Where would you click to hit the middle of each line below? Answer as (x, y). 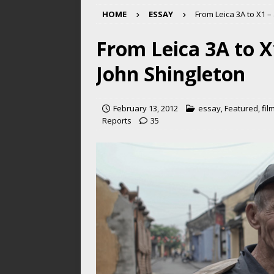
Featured (241, 108)
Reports (117, 120)
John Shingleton (171, 73)
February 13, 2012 (146, 108)
